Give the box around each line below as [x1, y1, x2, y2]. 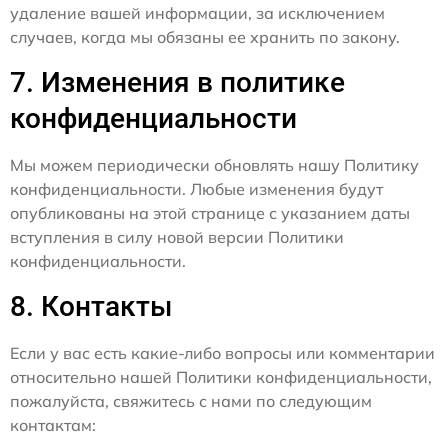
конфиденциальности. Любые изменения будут [10, 179, 383, 199]
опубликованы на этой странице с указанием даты [10, 203, 410, 223]
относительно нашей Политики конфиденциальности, [10, 367, 432, 387]
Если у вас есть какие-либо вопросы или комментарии [10, 343, 435, 363]
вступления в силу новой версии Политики [10, 227, 344, 247]
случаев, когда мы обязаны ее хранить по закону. [10, 27, 400, 47]
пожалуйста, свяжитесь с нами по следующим [10, 391, 372, 411]
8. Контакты [10, 290, 173, 323]
